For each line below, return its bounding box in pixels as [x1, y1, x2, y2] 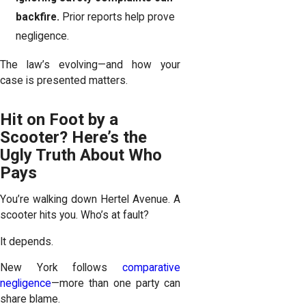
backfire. [16, 11, 63, 24]
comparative [122, 262, 180, 275]
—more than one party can [51, 277, 180, 290]
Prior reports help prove [62, 11, 176, 24]
